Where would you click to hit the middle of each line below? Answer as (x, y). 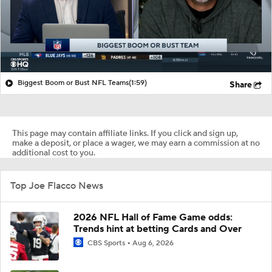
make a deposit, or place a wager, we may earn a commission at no (136, 143)
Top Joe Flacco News (57, 185)
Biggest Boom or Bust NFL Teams (73, 83)
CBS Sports (106, 243)
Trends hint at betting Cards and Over (158, 229)
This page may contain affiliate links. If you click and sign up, (125, 133)
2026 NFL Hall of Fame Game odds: (153, 217)
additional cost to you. (54, 153)
